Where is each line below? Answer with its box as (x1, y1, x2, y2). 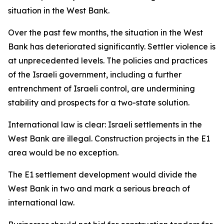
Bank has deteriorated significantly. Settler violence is (8, 41, 215, 51)
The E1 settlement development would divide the (8, 169, 197, 179)
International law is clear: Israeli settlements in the (8, 119, 202, 129)
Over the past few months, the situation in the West (8, 27, 203, 37)
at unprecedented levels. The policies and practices (8, 55, 207, 65)
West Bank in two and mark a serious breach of (8, 183, 190, 193)
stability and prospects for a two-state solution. (8, 97, 189, 107)
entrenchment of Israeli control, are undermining (8, 83, 195, 93)
